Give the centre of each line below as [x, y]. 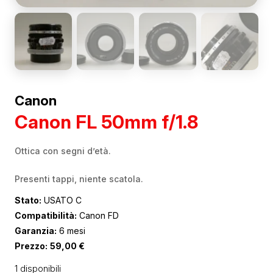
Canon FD [98, 215]
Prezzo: [31, 246]
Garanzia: [36, 231]
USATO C [62, 200]
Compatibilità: [46, 215]
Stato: [28, 200]
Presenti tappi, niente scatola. [79, 179]
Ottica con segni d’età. [63, 151]
